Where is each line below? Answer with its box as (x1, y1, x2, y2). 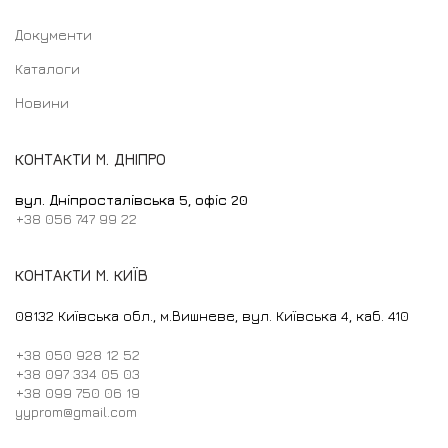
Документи (15, 26, 92, 43)
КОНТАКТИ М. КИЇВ (15, 266, 148, 284)
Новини (15, 94, 69, 111)
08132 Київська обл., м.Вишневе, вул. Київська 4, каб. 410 (15, 307, 409, 324)
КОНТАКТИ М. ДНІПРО (15, 150, 166, 168)
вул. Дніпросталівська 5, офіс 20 (15, 191, 248, 208)
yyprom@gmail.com (15, 403, 137, 420)
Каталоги (15, 60, 80, 77)
